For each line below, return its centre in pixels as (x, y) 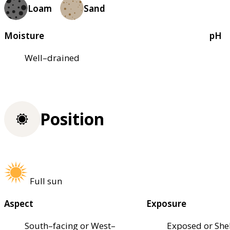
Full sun (46, 181)
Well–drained (52, 58)
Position (72, 119)
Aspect (19, 204)
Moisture (24, 36)
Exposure (167, 204)
